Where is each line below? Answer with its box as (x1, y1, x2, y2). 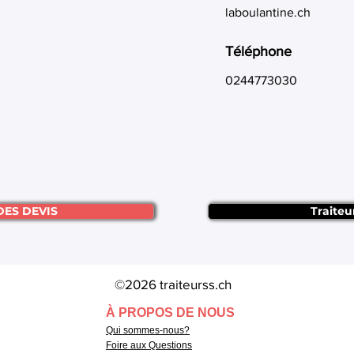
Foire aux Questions (106, 340, 192, 351)
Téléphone (225, 43, 292, 59)
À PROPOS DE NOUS (106, 306, 235, 319)
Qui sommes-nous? (106, 325, 190, 336)
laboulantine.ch (225, 6, 311, 19)
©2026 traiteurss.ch (115, 277, 232, 292)
